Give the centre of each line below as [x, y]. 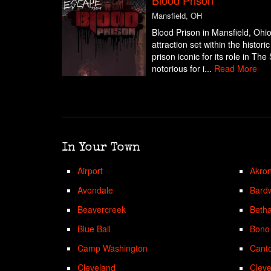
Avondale [96, 190]
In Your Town [101, 148]
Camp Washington [113, 248]
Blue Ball [94, 228]
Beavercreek [102, 209]
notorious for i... [183, 68]
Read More [235, 68]
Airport [90, 170]
